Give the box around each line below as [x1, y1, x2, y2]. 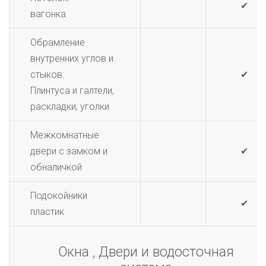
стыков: [30, 69, 64, 80]
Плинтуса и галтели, [30, 85, 114, 96]
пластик [30, 206, 64, 217]
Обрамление [30, 37, 85, 48]
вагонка [30, 8, 66, 20]
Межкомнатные [30, 129, 99, 141]
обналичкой [30, 161, 82, 173]
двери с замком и [30, 145, 107, 157]
